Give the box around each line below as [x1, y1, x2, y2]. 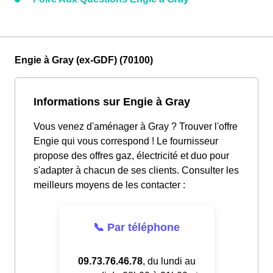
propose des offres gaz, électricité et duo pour [34, 151, 229, 161]
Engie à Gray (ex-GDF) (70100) [15, 55, 153, 66]
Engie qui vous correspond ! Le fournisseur [34, 136, 218, 147]
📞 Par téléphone [93, 221, 180, 233]
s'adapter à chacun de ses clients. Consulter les [34, 165, 239, 176]
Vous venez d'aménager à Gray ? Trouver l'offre [34, 121, 238, 132]
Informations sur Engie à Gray [34, 95, 190, 108]
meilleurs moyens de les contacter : [34, 180, 185, 191]
